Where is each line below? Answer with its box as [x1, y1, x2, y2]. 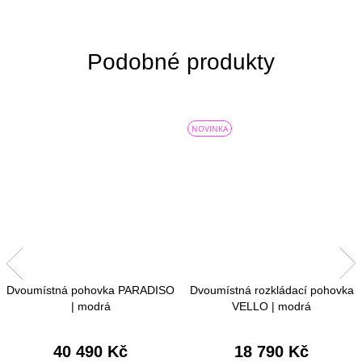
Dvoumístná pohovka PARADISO [6, 284, 175, 297]
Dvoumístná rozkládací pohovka [189, 284, 354, 297]
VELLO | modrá [232, 300, 311, 314]
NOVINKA [192, 122, 228, 134]
